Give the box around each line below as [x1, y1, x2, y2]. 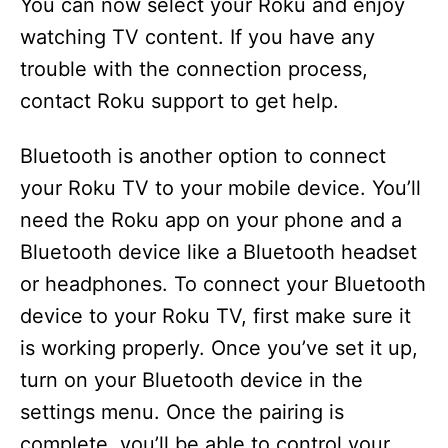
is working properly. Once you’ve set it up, [20, 336, 418, 361]
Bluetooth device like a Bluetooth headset [20, 240, 417, 265]
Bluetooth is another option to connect [20, 144, 386, 169]
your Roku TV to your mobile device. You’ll [20, 176, 421, 201]
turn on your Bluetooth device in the [20, 368, 363, 393]
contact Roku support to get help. [20, 89, 339, 114]
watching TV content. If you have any [20, 25, 375, 50]
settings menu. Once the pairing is [20, 400, 344, 425]
